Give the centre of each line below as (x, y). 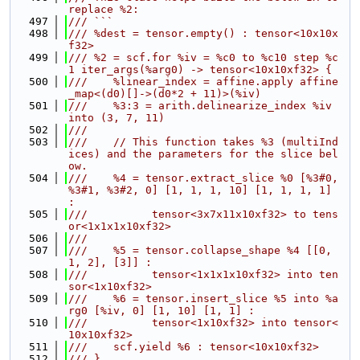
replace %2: (104, 9)
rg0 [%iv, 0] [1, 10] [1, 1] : (162, 311)
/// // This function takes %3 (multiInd (203, 142)
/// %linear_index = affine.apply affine (203, 82)
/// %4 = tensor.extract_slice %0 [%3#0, (203, 178)
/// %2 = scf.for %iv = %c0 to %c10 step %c (203, 57)
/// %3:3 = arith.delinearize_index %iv (200, 106)
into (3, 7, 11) (117, 118)
